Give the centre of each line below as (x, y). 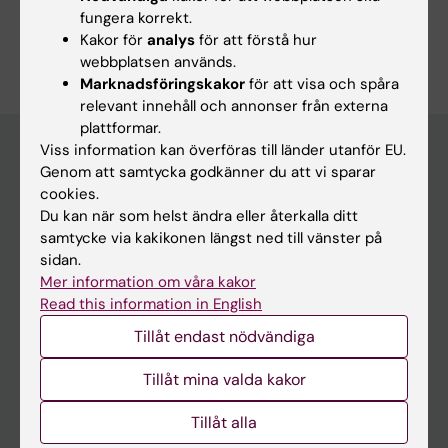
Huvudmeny (64, 189)
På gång (49, 387)
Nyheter (48, 420)
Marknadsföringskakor (162, 83)
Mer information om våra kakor (148, 281)
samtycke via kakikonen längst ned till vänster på (211, 237)
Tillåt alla (224, 422)
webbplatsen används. (158, 61)
